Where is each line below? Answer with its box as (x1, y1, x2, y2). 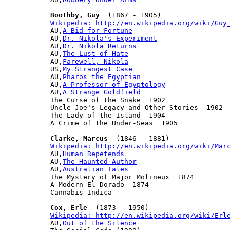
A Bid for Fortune (63, 26, 132, 34)
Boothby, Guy (50, 11, 100, 19)
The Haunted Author (63, 157, 137, 165)
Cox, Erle (50, 203, 87, 212)
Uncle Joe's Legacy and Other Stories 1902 (50, 103, 223, 111)
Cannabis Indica (50, 188, 112, 196)
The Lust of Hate (63, 49, 128, 57)
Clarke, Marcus (50, 134, 108, 142)
